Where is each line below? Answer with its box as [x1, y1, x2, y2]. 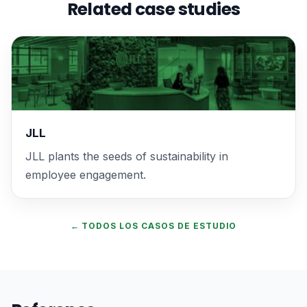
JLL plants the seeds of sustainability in [25, 149, 228, 164]
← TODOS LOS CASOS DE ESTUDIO [70, 221, 237, 232]
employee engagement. [25, 168, 146, 182]
